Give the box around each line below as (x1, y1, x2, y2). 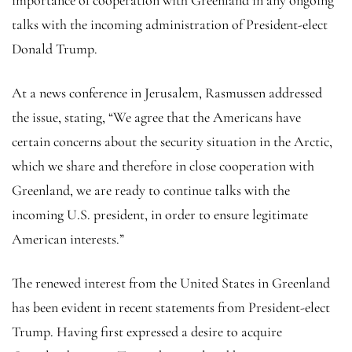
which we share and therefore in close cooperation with (12, 156, 314, 174)
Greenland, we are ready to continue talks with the (12, 181, 290, 199)
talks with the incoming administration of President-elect (12, 15, 328, 33)
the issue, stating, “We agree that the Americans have (12, 108, 301, 126)
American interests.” (12, 229, 124, 247)
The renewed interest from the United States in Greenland (12, 273, 330, 291)
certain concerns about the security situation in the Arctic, (12, 132, 332, 150)
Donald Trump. (12, 39, 97, 57)
